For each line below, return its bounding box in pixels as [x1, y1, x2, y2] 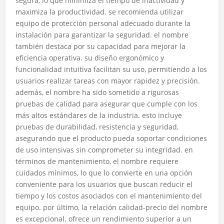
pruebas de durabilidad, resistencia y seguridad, [15, 122, 179, 131]
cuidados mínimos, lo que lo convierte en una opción [15, 168, 193, 177]
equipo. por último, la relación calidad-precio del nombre [15, 202, 208, 212]
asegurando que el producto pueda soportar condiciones [15, 133, 207, 143]
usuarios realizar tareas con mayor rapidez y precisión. [15, 76, 200, 85]
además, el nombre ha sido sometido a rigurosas [15, 87, 179, 97]
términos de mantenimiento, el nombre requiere [15, 156, 179, 166]
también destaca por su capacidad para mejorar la [15, 41, 186, 51]
